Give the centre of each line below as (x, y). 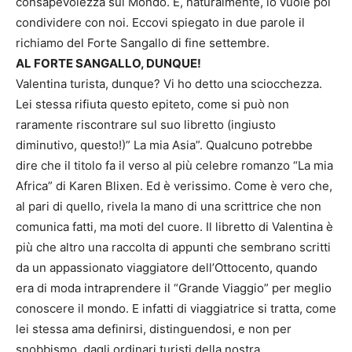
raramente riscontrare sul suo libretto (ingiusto (146, 124)
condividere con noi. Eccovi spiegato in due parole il (160, 22)
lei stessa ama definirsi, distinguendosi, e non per (154, 328)
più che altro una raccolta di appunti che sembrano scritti (173, 247)
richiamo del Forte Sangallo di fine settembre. (143, 42)
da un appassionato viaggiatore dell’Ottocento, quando (167, 267)
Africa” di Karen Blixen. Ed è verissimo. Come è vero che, (174, 185)
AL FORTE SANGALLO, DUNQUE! (108, 63)
